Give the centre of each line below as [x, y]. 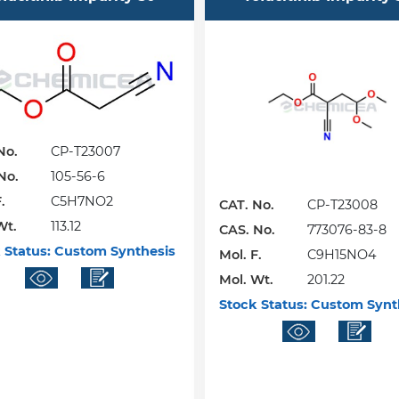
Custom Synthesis [113, 252]
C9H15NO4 [342, 255]
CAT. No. [247, 205]
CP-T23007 [85, 152]
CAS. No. [248, 230]
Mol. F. [241, 255]
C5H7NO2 [81, 202]
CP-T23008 [343, 205]
